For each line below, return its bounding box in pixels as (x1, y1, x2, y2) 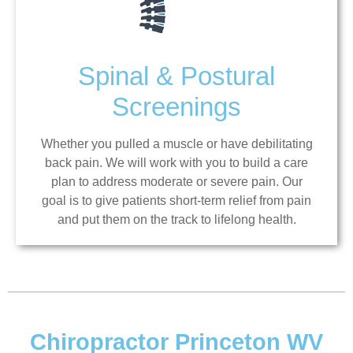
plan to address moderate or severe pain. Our (50, 174, 303, 188)
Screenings (112, 91, 241, 121)
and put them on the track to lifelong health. (57, 212, 296, 226)
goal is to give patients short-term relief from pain (42, 193, 311, 207)
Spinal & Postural (78, 61, 275, 91)
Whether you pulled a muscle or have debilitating (40, 136, 313, 150)
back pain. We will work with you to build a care (45, 155, 308, 169)
